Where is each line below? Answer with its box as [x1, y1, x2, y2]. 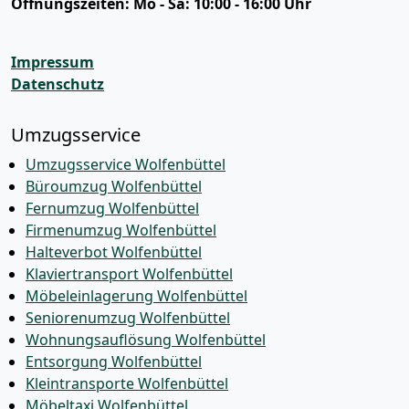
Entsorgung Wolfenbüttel [26, 351, 202, 372]
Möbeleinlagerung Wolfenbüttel [26, 286, 247, 306]
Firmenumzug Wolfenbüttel [26, 220, 216, 240]
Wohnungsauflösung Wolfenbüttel [26, 330, 266, 350]
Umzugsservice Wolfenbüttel [26, 154, 225, 174]
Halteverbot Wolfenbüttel [26, 242, 202, 262]
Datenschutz [11, 74, 104, 94]
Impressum [11, 52, 94, 72]
